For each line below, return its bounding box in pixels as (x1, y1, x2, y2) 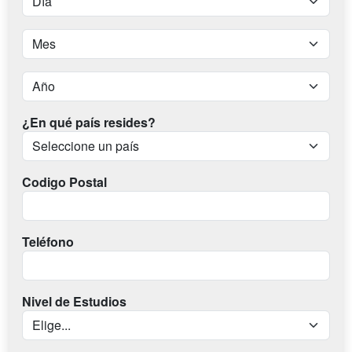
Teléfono (22, 233, 74, 251)
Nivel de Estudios (22, 292, 126, 310)
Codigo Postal (22, 173, 107, 191)
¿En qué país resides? (22, 113, 156, 131)
